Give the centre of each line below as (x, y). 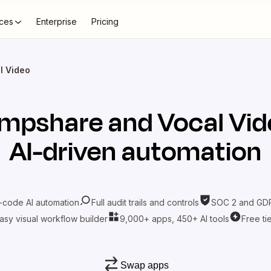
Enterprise (57, 21)
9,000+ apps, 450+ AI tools (174, 218)
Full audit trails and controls (145, 202)
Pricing (105, 21)
